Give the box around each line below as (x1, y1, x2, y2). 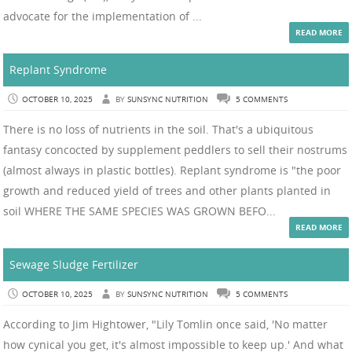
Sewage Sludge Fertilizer (9, 257, 138, 273)
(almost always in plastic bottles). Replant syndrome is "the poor (3, 163, 341, 178)
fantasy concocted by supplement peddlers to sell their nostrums (3, 142, 347, 158)
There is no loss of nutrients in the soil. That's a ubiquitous (3, 122, 313, 137)
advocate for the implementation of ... (3, 9, 202, 24)
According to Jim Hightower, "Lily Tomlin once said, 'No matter (3, 317, 328, 332)
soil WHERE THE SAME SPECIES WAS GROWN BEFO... (3, 203, 276, 219)
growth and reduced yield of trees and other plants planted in (3, 183, 331, 199)
